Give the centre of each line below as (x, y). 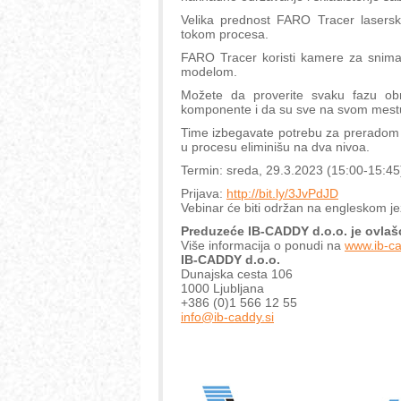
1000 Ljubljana (222, 289)
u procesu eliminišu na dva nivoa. (275, 147)
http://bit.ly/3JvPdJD (282, 194)
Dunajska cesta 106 (237, 274)
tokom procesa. (225, 34)
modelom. (209, 72)
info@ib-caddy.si (227, 317)
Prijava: (204, 194)
